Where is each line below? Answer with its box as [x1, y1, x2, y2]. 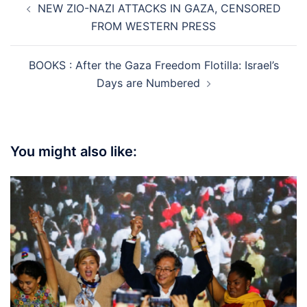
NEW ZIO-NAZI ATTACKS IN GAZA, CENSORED [37, 1, 281, 15]
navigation [10, 6, 94, 26]
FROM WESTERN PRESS [91, 19, 216, 33]
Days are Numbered [96, 76, 200, 90]
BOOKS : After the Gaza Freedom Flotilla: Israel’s [28, 58, 279, 72]
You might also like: [10, 143, 137, 160]
